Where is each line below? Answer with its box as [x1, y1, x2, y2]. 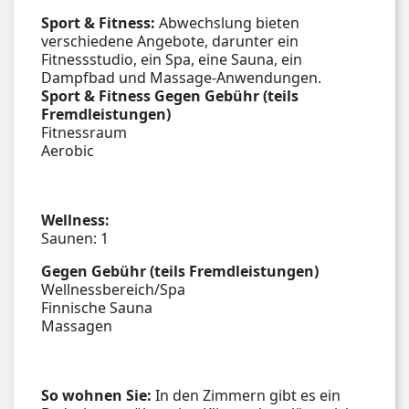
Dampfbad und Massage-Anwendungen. [41, 67, 321, 88]
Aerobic [41, 140, 94, 161]
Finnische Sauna [41, 297, 152, 318]
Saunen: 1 [41, 227, 109, 248]
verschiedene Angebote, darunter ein [41, 30, 299, 51]
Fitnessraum [41, 121, 127, 142]
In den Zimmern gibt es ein [152, 384, 341, 405]
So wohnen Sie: [41, 384, 152, 405]
